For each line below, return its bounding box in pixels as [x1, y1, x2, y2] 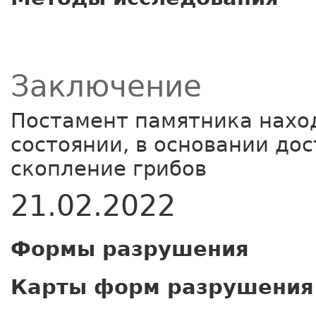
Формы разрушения [11, 236, 249, 261]
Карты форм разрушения [11, 274, 314, 299]
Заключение [11, 68, 202, 104]
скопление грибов [11, 156, 207, 181]
